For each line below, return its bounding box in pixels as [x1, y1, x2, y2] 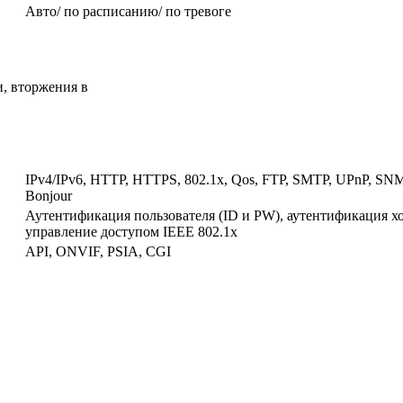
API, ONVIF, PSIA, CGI [25, 243, 171, 259]
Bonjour [25, 187, 72, 203]
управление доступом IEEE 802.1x [25, 223, 237, 239]
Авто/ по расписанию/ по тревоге [25, 3, 231, 19]
